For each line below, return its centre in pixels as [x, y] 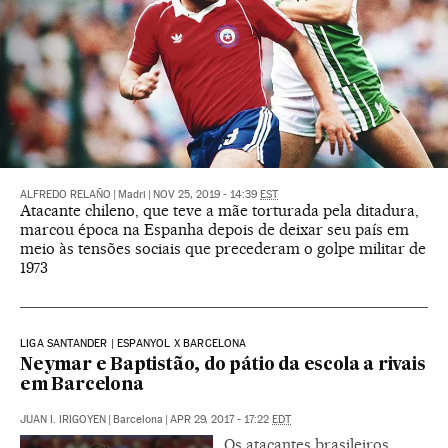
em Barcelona [82, 386]
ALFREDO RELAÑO [65, 195]
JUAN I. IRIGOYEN [63, 420]
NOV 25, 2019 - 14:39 [206, 195]
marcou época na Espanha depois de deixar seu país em [214, 230]
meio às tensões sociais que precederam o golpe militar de [223, 249]
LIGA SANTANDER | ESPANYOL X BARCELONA [133, 344]
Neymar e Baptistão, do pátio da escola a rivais [223, 366]
